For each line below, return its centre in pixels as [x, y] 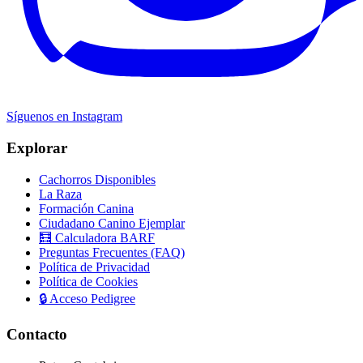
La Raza [60, 194]
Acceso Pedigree [91, 298]
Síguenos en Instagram [64, 117]
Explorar [37, 148]
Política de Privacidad [94, 267]
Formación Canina [86, 208]
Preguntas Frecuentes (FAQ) [112, 252]
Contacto [37, 335]
